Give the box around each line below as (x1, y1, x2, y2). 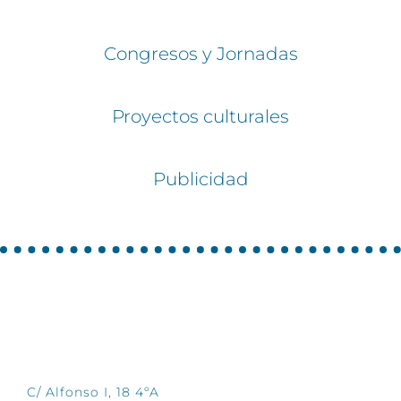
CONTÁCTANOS (27, 334, 131, 353)
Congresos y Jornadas (103, 42, 298, 64)
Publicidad (152, 167, 249, 190)
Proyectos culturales (112, 105, 289, 127)
